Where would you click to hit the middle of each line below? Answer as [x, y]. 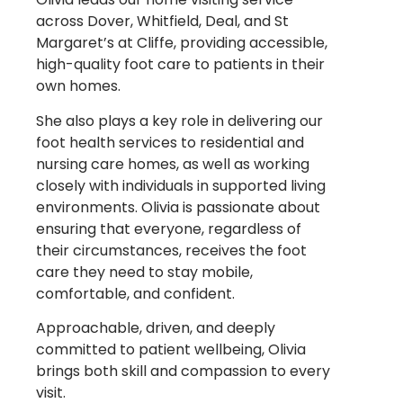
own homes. [78, 86]
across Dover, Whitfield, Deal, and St [162, 22]
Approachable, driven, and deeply [156, 327]
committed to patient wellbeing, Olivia [171, 349]
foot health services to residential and [170, 142]
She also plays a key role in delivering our [179, 121]
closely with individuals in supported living [181, 185]
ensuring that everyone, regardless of [169, 228]
